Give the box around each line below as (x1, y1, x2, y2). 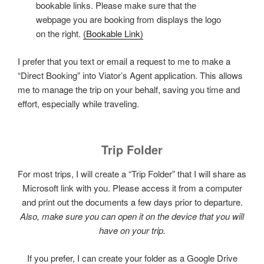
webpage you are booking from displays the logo (36, 13, 222, 26)
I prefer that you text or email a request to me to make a (18, 54, 230, 67)
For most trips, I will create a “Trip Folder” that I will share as (18, 167, 246, 180)
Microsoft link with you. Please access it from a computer (22, 181, 242, 194)
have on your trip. (98, 224, 166, 237)
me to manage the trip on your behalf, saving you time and (18, 82, 240, 95)
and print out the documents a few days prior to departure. (21, 196, 243, 209)
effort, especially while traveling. (18, 97, 139, 110)
